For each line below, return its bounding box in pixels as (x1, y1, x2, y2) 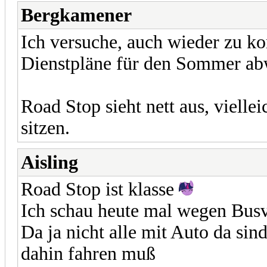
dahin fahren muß (21, 243, 156, 264)
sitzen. (21, 117, 70, 138)
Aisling (21, 151, 78, 173)
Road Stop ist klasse (21, 178, 179, 200)
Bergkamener (21, 4, 132, 26)
